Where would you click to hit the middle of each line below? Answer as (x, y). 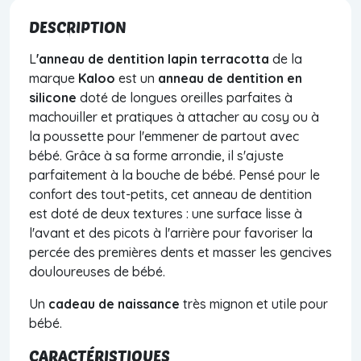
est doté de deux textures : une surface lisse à (166, 213)
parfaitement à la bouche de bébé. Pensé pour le (174, 174)
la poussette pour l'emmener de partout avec (164, 136)
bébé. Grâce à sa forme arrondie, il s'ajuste (156, 155)
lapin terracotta (217, 58)
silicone (53, 97)
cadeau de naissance (114, 303)
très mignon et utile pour (254, 303)
